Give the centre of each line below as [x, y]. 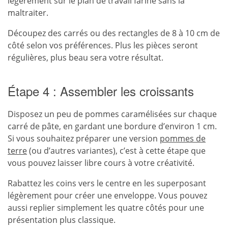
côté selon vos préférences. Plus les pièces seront [103, 45]
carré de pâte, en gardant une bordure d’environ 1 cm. [112, 126]
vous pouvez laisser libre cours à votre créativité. [101, 163]
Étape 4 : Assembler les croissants [101, 91]
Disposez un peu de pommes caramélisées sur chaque [112, 114]
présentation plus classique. [62, 220]
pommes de [183, 138]
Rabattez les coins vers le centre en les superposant [107, 183]
